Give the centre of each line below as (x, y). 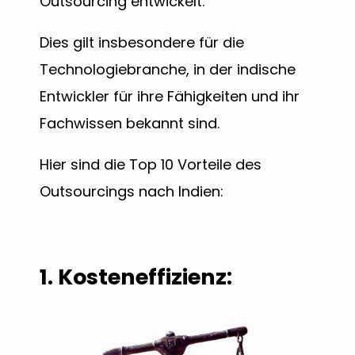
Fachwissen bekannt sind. (130, 123)
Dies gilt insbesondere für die (142, 42)
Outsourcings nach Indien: (132, 191)
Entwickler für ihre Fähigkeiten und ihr (170, 96)
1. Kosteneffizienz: (136, 277)
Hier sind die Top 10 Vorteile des (151, 164)
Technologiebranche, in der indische (168, 69)
